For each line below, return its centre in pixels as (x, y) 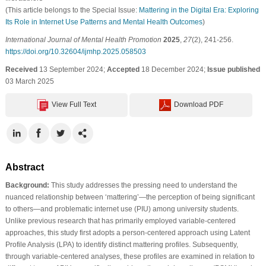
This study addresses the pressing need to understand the (143, 185)
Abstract (24, 167)
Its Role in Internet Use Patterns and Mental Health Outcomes (104, 22)
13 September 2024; (72, 69)
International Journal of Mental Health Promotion (83, 39)
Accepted (123, 69)
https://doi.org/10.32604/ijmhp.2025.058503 (75, 51)
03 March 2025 (29, 81)
